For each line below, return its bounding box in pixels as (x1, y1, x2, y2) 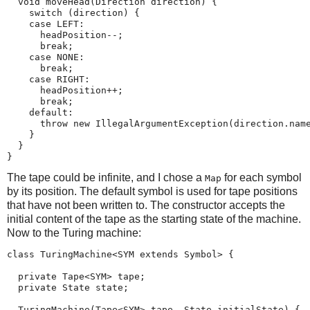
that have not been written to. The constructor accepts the (7, 199, 285, 212)
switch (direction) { (7, 7, 140, 18)
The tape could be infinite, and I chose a (7, 172, 205, 184)
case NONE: (7, 51, 84, 62)
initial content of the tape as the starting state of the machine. (7, 213, 301, 226)
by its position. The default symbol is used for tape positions (7, 185, 298, 198)
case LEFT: (7, 18, 84, 29)
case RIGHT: (7, 73, 90, 84)
